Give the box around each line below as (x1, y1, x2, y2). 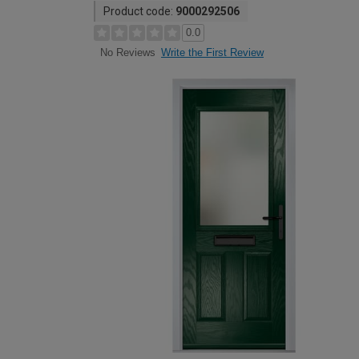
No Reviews (99, 46, 155, 59)
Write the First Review (161, 46, 264, 58)
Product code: (103, 5, 175, 18)
